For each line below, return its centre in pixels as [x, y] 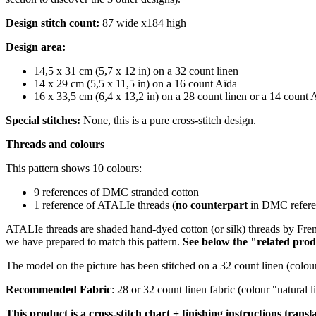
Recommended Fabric [59, 289]
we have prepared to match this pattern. [93, 241]
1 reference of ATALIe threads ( [105, 205]
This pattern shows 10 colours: [74, 168]
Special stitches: [43, 120]
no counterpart [213, 205]
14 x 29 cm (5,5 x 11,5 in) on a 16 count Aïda [135, 83]
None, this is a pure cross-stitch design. [168, 120]
